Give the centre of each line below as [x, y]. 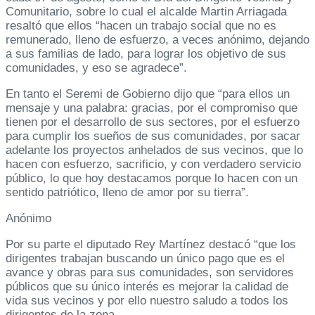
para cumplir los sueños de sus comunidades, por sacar [153, 136]
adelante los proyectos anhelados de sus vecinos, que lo [154, 150]
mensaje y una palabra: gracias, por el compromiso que [152, 108]
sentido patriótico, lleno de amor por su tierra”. [127, 193]
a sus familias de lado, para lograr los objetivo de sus [146, 54]
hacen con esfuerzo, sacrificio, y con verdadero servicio [153, 165]
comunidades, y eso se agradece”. [96, 68]
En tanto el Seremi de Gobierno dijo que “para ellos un [148, 94]
